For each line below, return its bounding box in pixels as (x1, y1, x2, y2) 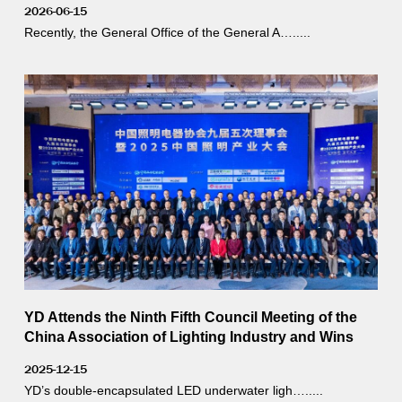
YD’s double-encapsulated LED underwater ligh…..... (23, 383, 323, 398)
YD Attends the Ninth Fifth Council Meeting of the (23, 309, 357, 325)
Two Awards (23, 348, 107, 364)
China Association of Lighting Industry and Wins (23, 328, 354, 345)
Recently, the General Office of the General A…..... (23, 25, 310, 39)
